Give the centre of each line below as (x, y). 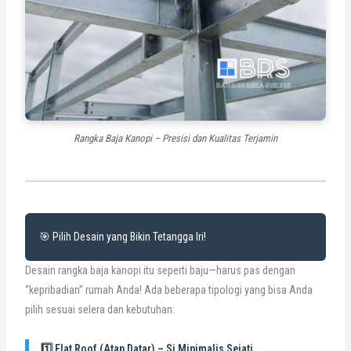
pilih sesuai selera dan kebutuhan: (100, 309)
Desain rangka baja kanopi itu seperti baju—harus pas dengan (160, 270)
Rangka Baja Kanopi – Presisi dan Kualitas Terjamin (175, 138)
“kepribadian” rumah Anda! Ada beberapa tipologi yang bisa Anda (168, 289)
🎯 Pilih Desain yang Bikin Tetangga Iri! (122, 236)
